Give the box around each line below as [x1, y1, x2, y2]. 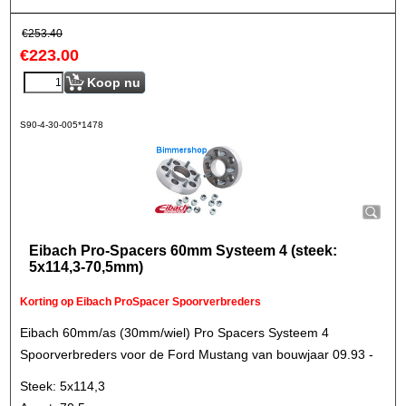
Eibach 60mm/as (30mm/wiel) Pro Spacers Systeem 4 [20, 325, 329, 340]
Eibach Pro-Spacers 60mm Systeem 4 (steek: [29, 243, 337, 258]
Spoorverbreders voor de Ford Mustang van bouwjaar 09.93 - [20, 347, 373, 362]
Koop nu [87, 75, 140, 90]
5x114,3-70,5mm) [29, 259, 143, 275]
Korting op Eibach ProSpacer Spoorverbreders [20, 295, 261, 308]
